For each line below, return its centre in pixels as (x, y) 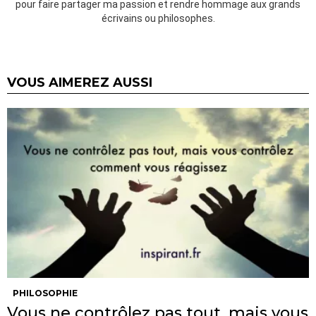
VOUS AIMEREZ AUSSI (80, 83)
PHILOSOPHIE (45, 293)
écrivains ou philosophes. (158, 19)
